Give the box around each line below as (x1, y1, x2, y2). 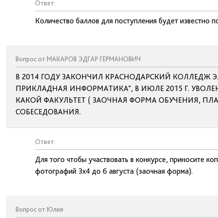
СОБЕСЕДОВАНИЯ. (16, 107, 81, 116)
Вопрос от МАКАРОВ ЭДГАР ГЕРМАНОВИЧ (16, 55, 141, 63)
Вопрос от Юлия (16, 205, 63, 213)
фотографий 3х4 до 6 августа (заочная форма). (35, 166, 193, 176)
